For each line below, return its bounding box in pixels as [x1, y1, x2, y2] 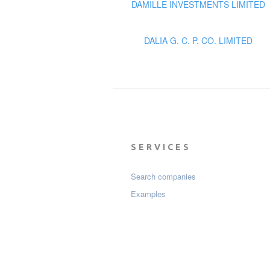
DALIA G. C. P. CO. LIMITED [143, 34, 253, 47]
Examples [131, 188, 166, 200]
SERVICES [131, 142, 191, 152]
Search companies [131, 171, 196, 183]
